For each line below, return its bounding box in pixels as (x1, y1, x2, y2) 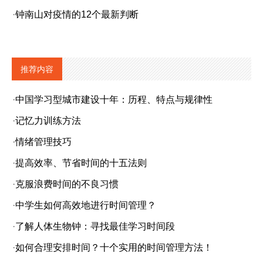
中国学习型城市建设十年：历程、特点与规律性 (15, 95, 213, 104)
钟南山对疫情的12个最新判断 (15, 9, 139, 19)
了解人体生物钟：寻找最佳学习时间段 (15, 221, 175, 231)
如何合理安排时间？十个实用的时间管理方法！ (15, 242, 213, 252)
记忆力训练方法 (15, 116, 81, 126)
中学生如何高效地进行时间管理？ (15, 200, 156, 210)
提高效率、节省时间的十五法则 (15, 158, 147, 168)
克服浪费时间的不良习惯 (15, 179, 119, 189)
